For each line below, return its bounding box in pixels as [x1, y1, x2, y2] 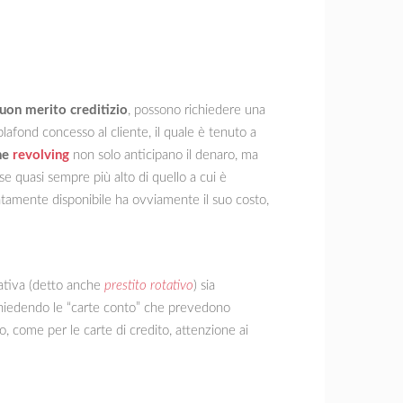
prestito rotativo [104, 278, 193, 292]
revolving [13, 148, 69, 162]
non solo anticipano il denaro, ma [69, 148, 258, 162]
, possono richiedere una [128, 103, 265, 117]
